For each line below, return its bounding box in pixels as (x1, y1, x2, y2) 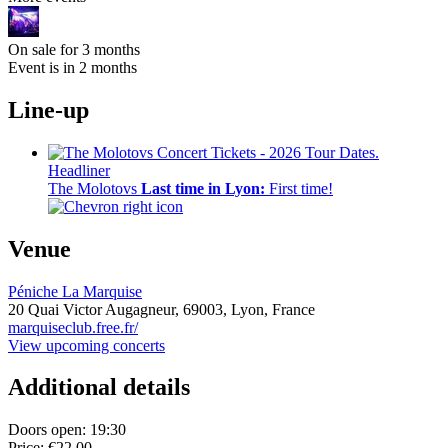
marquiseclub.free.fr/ (8, 318, 138, 336)
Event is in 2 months (8, 58, 137, 76)
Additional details (8, 374, 190, 401)
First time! (265, 179, 333, 197)
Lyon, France (231, 300, 315, 318)
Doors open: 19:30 (8, 421, 126, 439)
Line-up (8, 96, 89, 123)
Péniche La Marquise (8, 282, 142, 300)
